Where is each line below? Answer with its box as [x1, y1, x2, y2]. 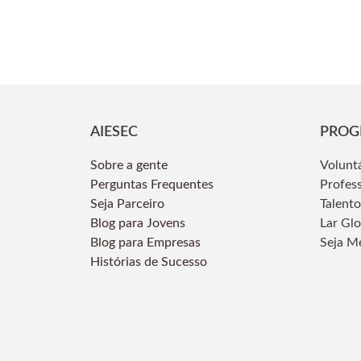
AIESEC [90, 125, 138, 140]
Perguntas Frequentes [90, 178, 217, 192]
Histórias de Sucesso [90, 255, 210, 269]
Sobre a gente [90, 159, 171, 172]
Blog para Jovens [90, 217, 185, 230]
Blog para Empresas [90, 236, 201, 250]
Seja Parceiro [90, 197, 164, 211]
